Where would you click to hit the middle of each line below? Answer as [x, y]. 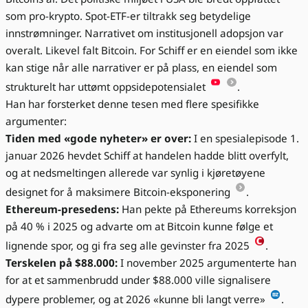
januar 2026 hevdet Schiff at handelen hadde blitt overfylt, [147, 156]
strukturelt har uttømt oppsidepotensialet [107, 87]
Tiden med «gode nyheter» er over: [98, 139]
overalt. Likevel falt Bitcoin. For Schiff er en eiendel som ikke [152, 51]
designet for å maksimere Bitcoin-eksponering [119, 192]
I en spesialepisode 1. [245, 139]
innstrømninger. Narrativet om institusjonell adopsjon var [144, 33]
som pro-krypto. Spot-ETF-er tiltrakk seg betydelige [128, 16]
